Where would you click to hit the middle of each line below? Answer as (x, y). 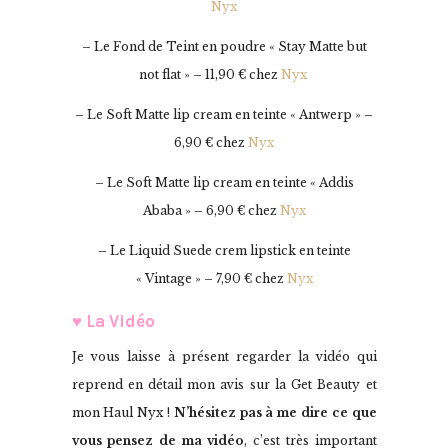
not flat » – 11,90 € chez (209, 75)
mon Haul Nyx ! (122, 413)
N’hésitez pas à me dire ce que (275, 413)
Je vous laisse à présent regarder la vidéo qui (224, 357)
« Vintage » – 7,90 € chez (211, 279)
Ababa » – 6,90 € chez (211, 211)
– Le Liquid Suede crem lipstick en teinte (224, 251)
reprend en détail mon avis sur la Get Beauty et (224, 385)
